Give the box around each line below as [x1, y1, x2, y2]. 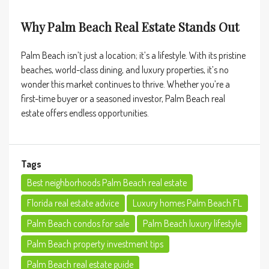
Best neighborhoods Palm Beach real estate [27, 177, 187, 189]
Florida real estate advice [27, 197, 119, 209]
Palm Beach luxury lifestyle [143, 217, 241, 229]
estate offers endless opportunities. [21, 107, 149, 119]
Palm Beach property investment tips [27, 238, 163, 250]
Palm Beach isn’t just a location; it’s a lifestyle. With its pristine [21, 49, 246, 61]
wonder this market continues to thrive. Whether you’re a [21, 78, 230, 90]
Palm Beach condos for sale [27, 217, 129, 229]
